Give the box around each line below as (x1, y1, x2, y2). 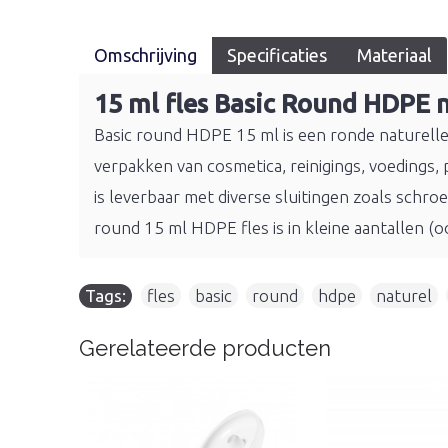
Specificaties (227, 45, 327, 65)
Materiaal (357, 45, 432, 65)
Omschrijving (94, 45, 197, 65)
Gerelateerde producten (79, 335, 331, 361)
